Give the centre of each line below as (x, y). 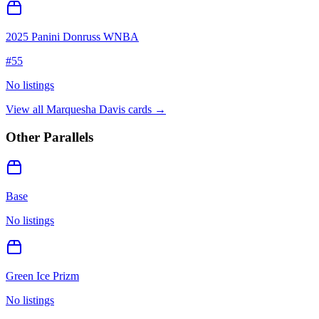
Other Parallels (49, 137)
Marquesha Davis (86, 110)
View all (26, 110)
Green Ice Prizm (42, 276)
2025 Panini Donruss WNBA (72, 37)
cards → (146, 110)
